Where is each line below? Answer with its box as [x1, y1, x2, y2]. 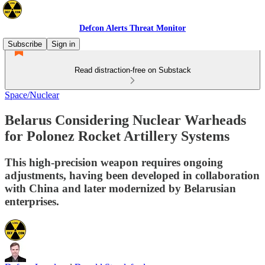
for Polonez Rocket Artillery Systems [5, 128, 230, 144]
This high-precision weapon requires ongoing [5, 156, 223, 169]
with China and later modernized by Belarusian [5, 182, 236, 195]
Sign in [51, 40, 75, 49]
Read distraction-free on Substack [74, 66, 191, 75]
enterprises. [5, 195, 59, 208]
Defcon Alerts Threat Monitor [79, 24, 186, 33]
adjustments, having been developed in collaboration [5, 169, 260, 182]
